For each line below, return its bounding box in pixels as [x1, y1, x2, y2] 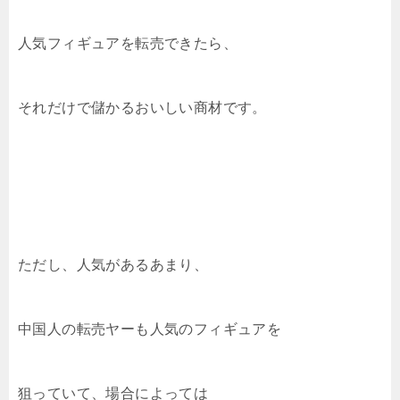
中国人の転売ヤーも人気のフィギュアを [18, 321, 282, 337]
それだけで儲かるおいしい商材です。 [18, 99, 267, 115]
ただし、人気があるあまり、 [18, 256, 209, 272]
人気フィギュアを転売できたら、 [18, 35, 237, 51]
